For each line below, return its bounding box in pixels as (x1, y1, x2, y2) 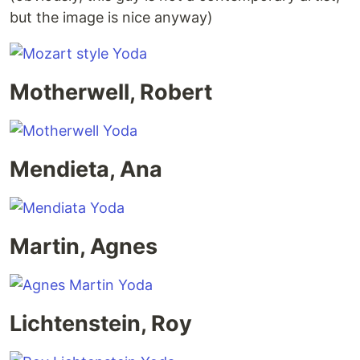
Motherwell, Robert (10, 79, 212, 106)
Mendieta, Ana (10, 156, 162, 183)
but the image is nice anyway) (10, 9, 213, 27)
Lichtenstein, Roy (10, 310, 192, 337)
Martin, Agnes (10, 233, 157, 260)
